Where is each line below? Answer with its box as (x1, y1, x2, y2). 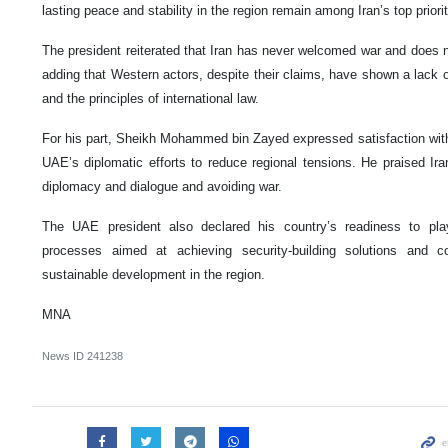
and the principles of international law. (42, 91, 259, 107)
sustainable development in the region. (42, 267, 265, 283)
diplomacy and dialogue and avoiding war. (42, 179, 282, 195)
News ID (42, 350, 87, 363)
